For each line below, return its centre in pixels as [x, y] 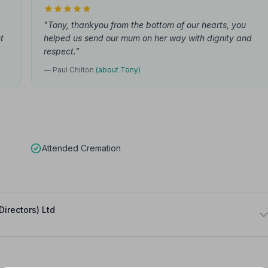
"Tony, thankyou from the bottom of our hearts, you [145, 25]
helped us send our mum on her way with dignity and [148, 38]
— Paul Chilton [70, 70]
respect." [62, 51]
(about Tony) [118, 70]
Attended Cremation [81, 148]
